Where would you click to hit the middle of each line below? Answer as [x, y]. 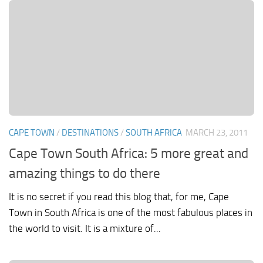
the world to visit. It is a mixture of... [85, 228]
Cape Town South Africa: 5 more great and [129, 153]
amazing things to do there [85, 173]
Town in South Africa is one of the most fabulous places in [131, 212]
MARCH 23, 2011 [217, 133]
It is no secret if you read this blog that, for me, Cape [119, 196]
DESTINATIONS [90, 133]
